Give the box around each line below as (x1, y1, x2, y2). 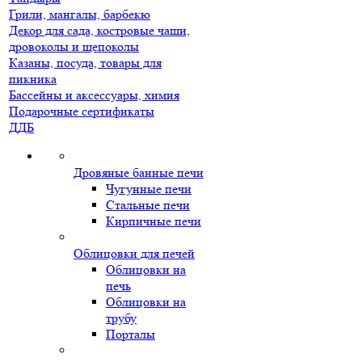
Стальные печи (106, 197, 190, 213)
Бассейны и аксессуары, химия (9, 87, 179, 103)
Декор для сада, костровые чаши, (9, 23, 190, 38)
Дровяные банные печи (74, 165, 204, 180)
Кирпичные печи (106, 213, 201, 229)
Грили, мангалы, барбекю (9, 6, 150, 22)
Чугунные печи (106, 181, 192, 196)
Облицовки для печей (74, 246, 195, 261)
